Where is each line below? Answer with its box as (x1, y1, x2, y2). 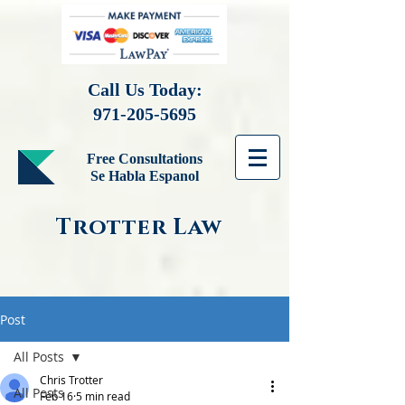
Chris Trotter (40, 372, 103, 387)
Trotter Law (56, 212, 222, 242)
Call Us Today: (87, 80, 202, 99)
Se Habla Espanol (90, 168, 199, 184)
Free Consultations (87, 151, 202, 166)
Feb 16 (40, 389, 73, 403)
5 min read (76, 389, 130, 403)
